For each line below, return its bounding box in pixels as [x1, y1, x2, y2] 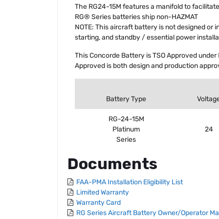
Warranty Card [76, 198, 121, 207]
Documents [67, 154, 157, 173]
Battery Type [106, 94, 146, 103]
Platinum [112, 125, 140, 133]
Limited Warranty [76, 188, 129, 197]
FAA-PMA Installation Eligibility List [76, 177, 183, 186]
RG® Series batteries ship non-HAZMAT [75, 12, 198, 21]
